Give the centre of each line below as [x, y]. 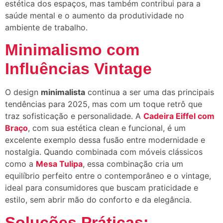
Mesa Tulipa [59, 164]
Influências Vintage [78, 69]
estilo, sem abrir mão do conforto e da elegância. [98, 200]
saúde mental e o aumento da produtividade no [95, 15]
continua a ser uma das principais [150, 92]
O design [23, 92]
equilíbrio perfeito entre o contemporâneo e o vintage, [108, 176]
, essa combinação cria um [133, 164]
